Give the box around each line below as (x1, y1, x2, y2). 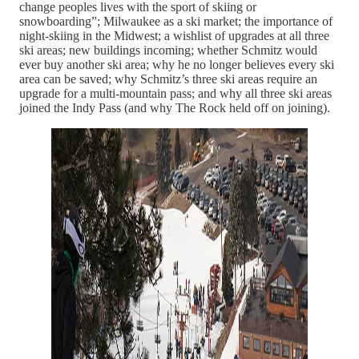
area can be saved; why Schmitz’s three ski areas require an (19, 71, 317, 86)
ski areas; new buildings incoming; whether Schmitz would (19, 42, 317, 57)
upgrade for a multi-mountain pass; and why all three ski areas (19, 86, 332, 100)
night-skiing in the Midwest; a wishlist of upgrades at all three (19, 28, 329, 42)
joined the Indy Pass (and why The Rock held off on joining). (19, 100, 330, 115)
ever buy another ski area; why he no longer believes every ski (19, 57, 334, 71)
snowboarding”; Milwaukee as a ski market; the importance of (19, 14, 333, 28)
